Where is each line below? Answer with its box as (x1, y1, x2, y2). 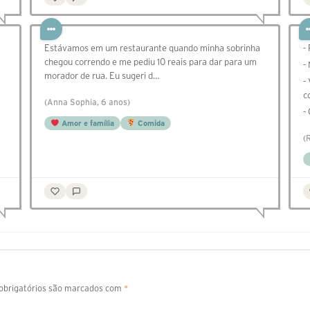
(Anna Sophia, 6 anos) (44, 98, 130, 107)
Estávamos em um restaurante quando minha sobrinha (44, 43, 260, 54)
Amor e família (59, 119, 114, 128)
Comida (135, 119, 165, 128)
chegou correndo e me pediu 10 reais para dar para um (44, 57, 257, 68)
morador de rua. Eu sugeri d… (44, 71, 159, 82)
